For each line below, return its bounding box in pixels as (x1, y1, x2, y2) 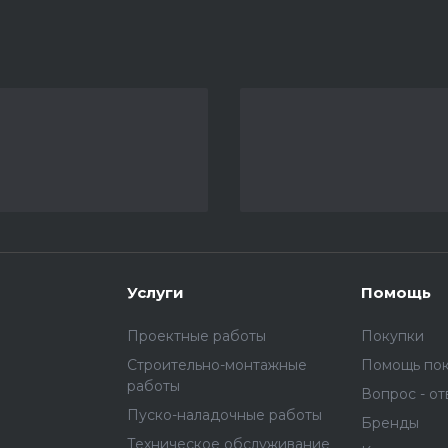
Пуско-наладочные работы (126, 406, 322, 424)
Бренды (361, 414, 420, 432)
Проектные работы (126, 327, 266, 345)
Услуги (126, 283, 184, 302)
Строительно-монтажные (126, 356, 307, 374)
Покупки (361, 327, 425, 345)
